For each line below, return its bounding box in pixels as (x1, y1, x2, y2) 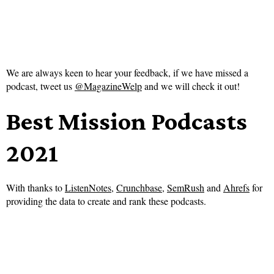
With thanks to (6, 181, 65, 194)
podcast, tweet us (6, 80, 75, 93)
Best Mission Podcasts (6, 106, 247, 136)
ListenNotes (65, 181, 111, 194)
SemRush (167, 181, 204, 194)
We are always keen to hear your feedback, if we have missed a (6, 66, 248, 80)
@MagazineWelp (75, 80, 142, 93)
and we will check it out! (142, 80, 240, 93)
